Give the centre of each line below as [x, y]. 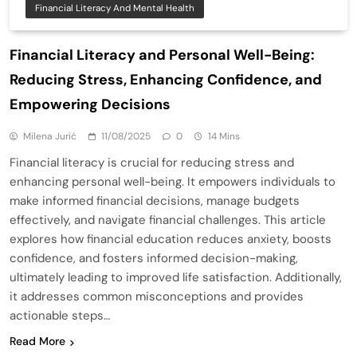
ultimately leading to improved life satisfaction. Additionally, [176, 278]
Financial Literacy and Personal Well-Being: [162, 55]
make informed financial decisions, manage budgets [155, 201]
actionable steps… [60, 316]
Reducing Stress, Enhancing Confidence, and [166, 80]
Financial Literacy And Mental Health [115, 8]
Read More [37, 341]
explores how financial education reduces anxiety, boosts [171, 239]
